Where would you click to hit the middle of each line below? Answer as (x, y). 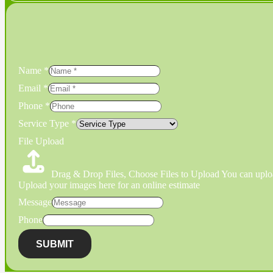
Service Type (45, 124)
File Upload (41, 141)
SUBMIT (55, 244)
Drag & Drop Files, (90, 174)
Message (35, 202)
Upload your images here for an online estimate (109, 185)
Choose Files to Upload (174, 174)
